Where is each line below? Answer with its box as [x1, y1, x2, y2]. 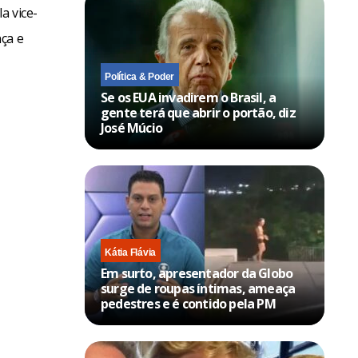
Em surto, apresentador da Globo [101, 265, 293, 282]
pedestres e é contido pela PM [101, 295, 276, 312]
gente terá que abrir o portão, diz [101, 104, 296, 121]
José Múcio [101, 119, 162, 137]
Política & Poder [105, 71, 175, 82]
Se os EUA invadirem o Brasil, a [101, 89, 276, 106]
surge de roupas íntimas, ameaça [101, 280, 296, 297]
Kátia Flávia [105, 247, 157, 258]
